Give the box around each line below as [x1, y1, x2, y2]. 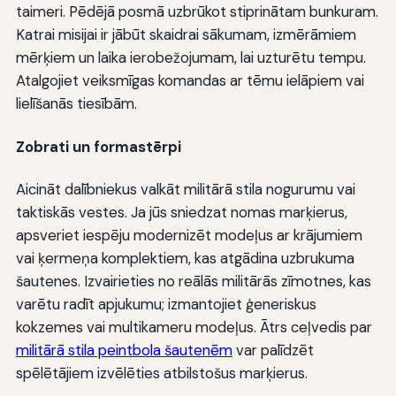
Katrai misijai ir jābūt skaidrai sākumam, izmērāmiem [15, 25, 356, 45]
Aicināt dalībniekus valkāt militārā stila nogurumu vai [15, 179, 355, 199]
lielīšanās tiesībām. [15, 94, 137, 114]
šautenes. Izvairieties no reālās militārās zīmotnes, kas [15, 270, 371, 291]
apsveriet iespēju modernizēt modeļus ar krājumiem [15, 225, 362, 245]
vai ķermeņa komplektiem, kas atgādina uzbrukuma [15, 247, 354, 268]
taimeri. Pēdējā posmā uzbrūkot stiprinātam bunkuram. [15, 2, 378, 22]
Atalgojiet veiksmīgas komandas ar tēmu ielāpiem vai [15, 71, 364, 91]
